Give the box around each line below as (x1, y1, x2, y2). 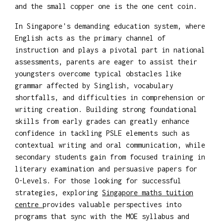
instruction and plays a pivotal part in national (15, 45, 205, 54)
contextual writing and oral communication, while (15, 140, 205, 149)
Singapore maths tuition (102, 188, 193, 197)
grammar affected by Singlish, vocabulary (15, 81, 173, 90)
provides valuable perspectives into (43, 200, 181, 209)
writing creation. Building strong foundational (15, 105, 197, 113)
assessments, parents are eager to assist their (15, 57, 197, 66)
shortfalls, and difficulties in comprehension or (15, 93, 205, 102)
